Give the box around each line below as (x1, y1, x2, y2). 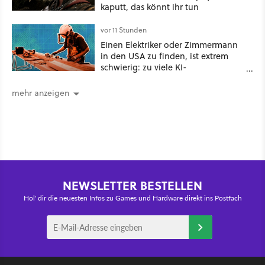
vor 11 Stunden (101, 25, 147, 35)
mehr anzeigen (12, 87, 69, 99)
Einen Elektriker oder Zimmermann (101, 38, 238, 51)
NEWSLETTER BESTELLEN (63, 176, 202, 195)
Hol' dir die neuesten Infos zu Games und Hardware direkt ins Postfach (23, 193, 242, 203)
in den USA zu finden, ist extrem (101, 50, 228, 62)
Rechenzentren (101, 72, 160, 85)
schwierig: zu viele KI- (101, 61, 187, 73)
